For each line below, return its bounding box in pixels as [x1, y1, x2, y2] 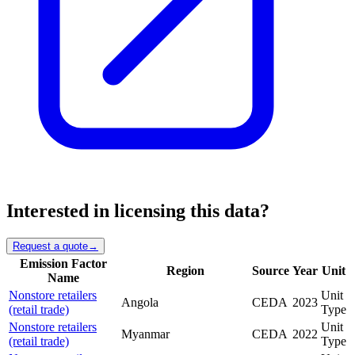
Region [166, 263, 204, 277]
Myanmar [121, 326, 170, 341]
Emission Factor [20, 256, 107, 270]
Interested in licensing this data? [6, 200, 269, 222]
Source [252, 263, 289, 277]
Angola [121, 295, 158, 309]
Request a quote [13, 239, 88, 252]
